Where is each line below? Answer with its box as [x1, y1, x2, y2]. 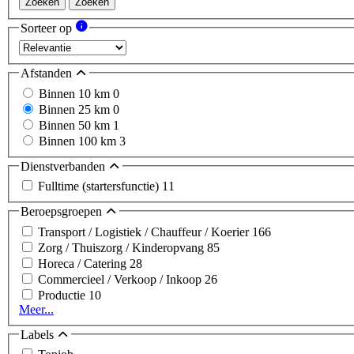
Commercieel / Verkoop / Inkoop [38, 272, 205, 286]
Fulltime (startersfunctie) [38, 179, 162, 194]
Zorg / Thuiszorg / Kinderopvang [38, 240, 207, 254]
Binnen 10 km [39, 86, 113, 100]
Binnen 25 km [39, 102, 113, 116]
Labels [21, 327, 57, 341]
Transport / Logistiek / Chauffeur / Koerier [38, 224, 252, 239]
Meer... [19, 302, 54, 316]
